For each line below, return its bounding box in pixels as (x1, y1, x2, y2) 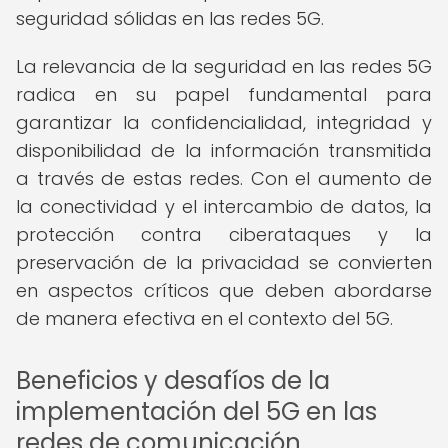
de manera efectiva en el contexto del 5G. (16, 306, 393, 331)
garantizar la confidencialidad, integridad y (16, 110, 432, 135)
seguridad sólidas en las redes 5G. (16, 6, 324, 31)
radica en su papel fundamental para (16, 82, 432, 107)
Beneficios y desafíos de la (16, 364, 330, 397)
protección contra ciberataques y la (16, 222, 432, 247)
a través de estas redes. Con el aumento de (16, 166, 432, 191)
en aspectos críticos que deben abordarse (16, 278, 432, 303)
